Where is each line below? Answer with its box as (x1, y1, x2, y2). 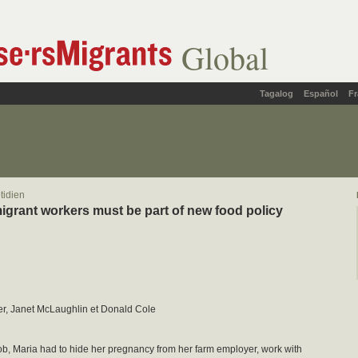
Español (304, 89, 338, 98)
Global (181, 36, 268, 78)
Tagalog (260, 89, 293, 98)
